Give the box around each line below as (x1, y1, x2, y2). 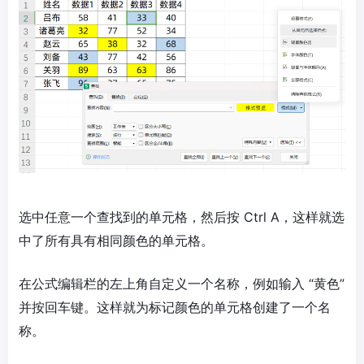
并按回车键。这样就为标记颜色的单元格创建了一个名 (19, 299, 331, 316)
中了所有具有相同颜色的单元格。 (19, 232, 214, 249)
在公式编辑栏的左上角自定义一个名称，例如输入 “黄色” (19, 275, 344, 292)
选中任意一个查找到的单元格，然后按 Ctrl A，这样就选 (19, 209, 344, 226)
